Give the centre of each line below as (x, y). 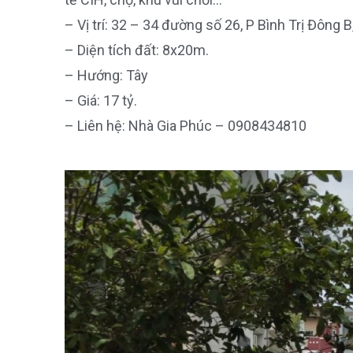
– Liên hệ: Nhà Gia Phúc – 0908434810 (186, 126)
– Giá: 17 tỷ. (101, 100)
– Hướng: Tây (106, 75)
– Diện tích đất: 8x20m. (137, 50)
